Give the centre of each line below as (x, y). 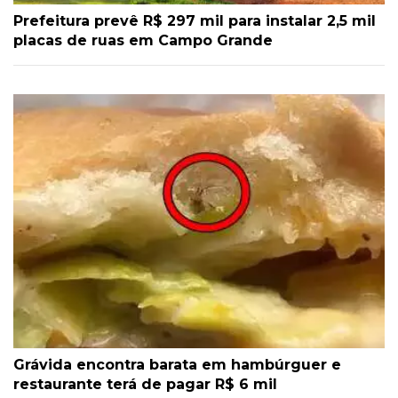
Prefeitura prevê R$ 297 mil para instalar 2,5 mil (195, 21)
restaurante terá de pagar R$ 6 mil (145, 385)
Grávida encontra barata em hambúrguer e (177, 365)
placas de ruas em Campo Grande (143, 41)
